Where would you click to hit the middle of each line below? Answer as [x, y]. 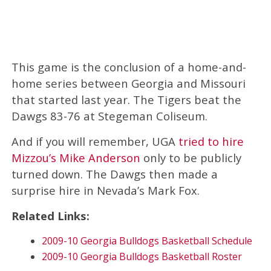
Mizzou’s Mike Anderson [76, 157]
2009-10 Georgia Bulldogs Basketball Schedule [147, 240]
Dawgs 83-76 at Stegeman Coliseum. [109, 116]
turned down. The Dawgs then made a [114, 174]
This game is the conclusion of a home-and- [129, 67]
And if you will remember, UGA [95, 141]
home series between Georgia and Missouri [128, 83]
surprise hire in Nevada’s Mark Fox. [105, 190]
